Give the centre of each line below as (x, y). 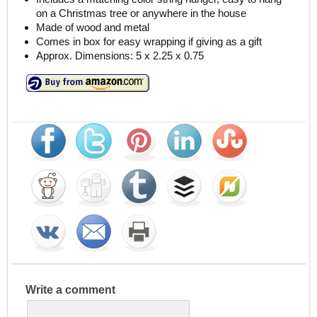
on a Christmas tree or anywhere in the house (141, 13)
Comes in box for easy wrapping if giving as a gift (149, 41)
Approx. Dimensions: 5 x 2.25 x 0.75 (120, 55)
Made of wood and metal (92, 27)
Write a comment (70, 289)
